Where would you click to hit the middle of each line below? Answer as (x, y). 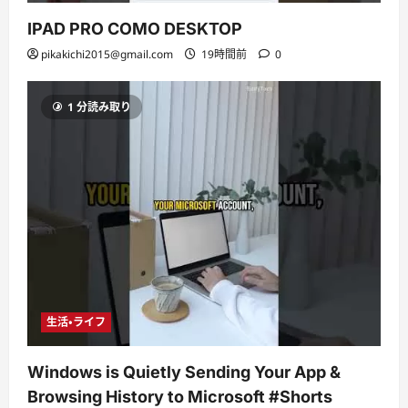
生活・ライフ (76, 322)
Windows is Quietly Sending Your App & (184, 372)
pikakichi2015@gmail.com (107, 55)
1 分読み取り (99, 107)
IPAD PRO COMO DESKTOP (135, 29)
